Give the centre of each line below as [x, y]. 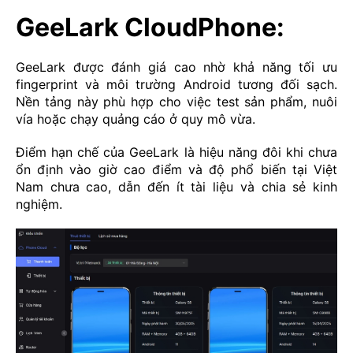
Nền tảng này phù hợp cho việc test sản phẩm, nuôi [176, 101]
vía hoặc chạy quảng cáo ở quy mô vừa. [136, 119]
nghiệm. [39, 204]
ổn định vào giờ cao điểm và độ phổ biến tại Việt [176, 169]
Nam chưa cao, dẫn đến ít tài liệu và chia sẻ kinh [176, 186]
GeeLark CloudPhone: [150, 27]
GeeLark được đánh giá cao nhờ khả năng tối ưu [176, 67]
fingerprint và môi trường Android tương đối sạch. [176, 84]
